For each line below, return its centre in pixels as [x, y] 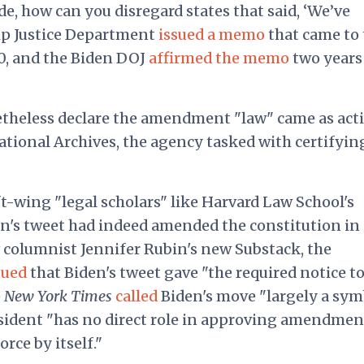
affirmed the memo [219, 58]
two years [325, 58]
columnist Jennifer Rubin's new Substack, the [167, 249]
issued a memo [211, 35]
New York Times [59, 297]
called [136, 297]
